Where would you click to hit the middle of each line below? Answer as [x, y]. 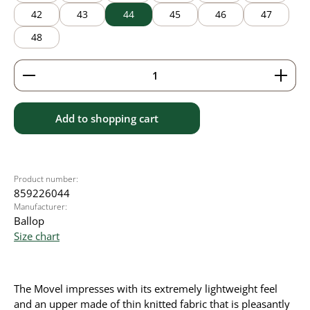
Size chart [37, 236]
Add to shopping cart [107, 118]
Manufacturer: [40, 207]
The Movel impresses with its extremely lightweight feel [146, 289]
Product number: [46, 179]
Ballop [29, 221]
